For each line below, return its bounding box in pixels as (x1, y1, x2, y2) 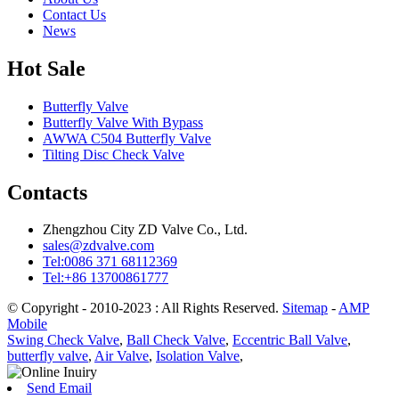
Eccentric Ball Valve (232, 332, 347, 348)
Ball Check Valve (126, 332, 225, 348)
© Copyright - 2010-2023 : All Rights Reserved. (7, 300, 282, 316)
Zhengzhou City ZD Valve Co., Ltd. (43, 222, 248, 238)
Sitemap (282, 300, 328, 316)
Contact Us (43, 6, 106, 22)
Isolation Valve (156, 348, 240, 364)
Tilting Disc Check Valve (43, 146, 184, 162)
